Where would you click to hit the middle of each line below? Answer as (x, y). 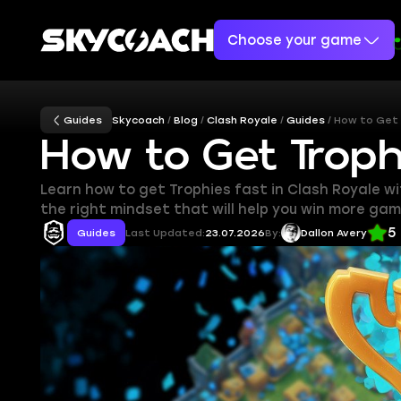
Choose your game (294, 40)
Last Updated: (166, 233)
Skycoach (139, 120)
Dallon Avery (334, 233)
